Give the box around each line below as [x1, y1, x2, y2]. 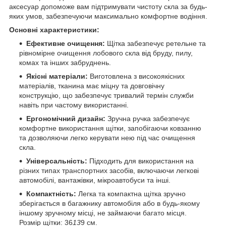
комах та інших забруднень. [19, 58, 111, 67]
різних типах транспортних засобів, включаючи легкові [19, 166, 199, 175]
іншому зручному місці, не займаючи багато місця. [19, 208, 187, 217]
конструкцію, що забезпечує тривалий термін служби [19, 91, 194, 99]
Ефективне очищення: [26, 39, 105, 47]
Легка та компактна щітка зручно [76, 189, 186, 198]
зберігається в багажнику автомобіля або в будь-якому [19, 199, 200, 207]
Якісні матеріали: [26, 72, 88, 80]
